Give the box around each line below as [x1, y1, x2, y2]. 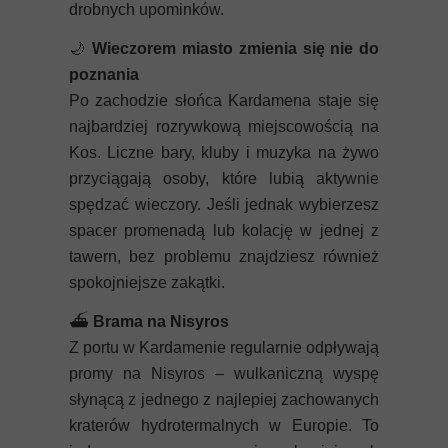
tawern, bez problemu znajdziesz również [69, 248, 379, 265]
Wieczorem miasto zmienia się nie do [92, 40, 380, 57]
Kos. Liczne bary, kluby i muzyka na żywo [69, 144, 379, 161]
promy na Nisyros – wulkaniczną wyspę [69, 365, 379, 382]
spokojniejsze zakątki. [69, 274, 225, 291]
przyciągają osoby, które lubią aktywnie [69, 170, 379, 187]
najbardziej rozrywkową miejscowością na [69, 118, 379, 135]
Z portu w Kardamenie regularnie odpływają [69, 339, 379, 356]
